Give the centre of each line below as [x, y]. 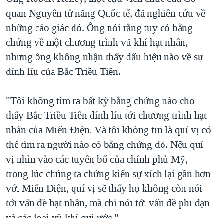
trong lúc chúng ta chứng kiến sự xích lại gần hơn [108, 174]
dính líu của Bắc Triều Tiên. [63, 72]
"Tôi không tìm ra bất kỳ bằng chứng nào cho [100, 101]
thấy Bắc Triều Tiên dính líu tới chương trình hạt [106, 116]
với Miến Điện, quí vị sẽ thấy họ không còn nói [104, 189]
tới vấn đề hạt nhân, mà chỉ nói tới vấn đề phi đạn [108, 203]
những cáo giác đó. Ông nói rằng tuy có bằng [99, 28]
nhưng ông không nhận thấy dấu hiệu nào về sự [104, 57]
